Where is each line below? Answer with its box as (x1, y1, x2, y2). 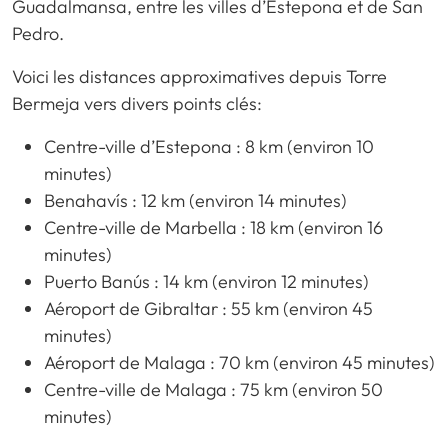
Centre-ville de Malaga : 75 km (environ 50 (44, 377, 383, 401)
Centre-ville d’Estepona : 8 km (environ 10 (44, 134, 374, 158)
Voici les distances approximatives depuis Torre (12, 64, 387, 88)
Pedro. (12, 21, 64, 45)
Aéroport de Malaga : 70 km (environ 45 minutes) (44, 350, 435, 374)
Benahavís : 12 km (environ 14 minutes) (44, 188, 347, 212)
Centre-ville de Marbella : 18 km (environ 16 (44, 215, 383, 239)
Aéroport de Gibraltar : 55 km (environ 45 (44, 296, 373, 320)
